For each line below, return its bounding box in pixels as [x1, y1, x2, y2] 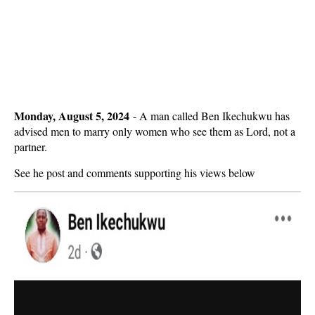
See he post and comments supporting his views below [14, 165, 255, 180]
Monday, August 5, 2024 [14, 108, 129, 124]
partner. [14, 139, 47, 154]
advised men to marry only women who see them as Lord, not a [14, 124, 295, 139]
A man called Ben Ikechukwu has [139, 108, 290, 123]
